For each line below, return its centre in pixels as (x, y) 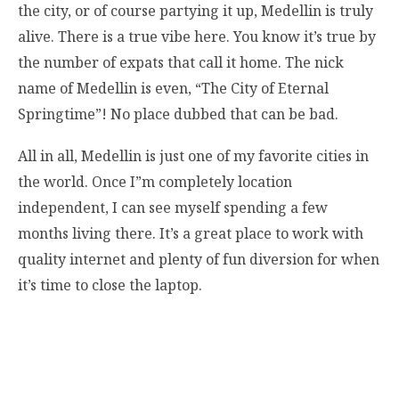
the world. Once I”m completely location (155, 182)
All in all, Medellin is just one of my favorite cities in (193, 156)
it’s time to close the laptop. (110, 285)
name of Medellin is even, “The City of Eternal (173, 89)
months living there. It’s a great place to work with (191, 234)
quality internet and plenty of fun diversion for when (199, 260)
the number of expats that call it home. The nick (181, 63)
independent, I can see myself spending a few (173, 208)
